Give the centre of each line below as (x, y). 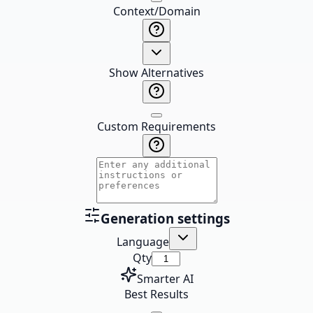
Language (143, 242)
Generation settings (165, 218)
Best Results (156, 294)
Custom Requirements (156, 126)
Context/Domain (156, 11)
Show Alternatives (156, 73)
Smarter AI (165, 279)
